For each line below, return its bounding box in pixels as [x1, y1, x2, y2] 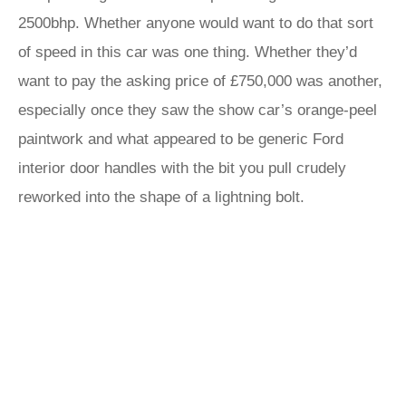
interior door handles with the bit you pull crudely [18, 159, 346, 177]
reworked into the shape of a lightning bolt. [18, 188, 304, 206]
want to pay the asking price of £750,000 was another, [18, 72, 382, 90]
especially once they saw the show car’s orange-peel [18, 101, 377, 119]
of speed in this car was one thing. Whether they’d [18, 43, 357, 61]
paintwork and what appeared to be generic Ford [18, 130, 343, 148]
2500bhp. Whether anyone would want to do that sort [18, 14, 373, 32]
